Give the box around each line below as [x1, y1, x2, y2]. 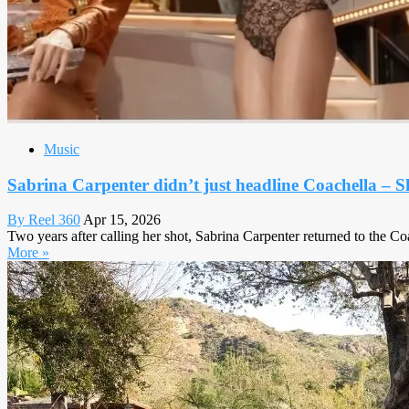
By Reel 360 [7, 212, 80, 228]
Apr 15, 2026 [83, 212, 161, 228]
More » [7, 245, 49, 261]
